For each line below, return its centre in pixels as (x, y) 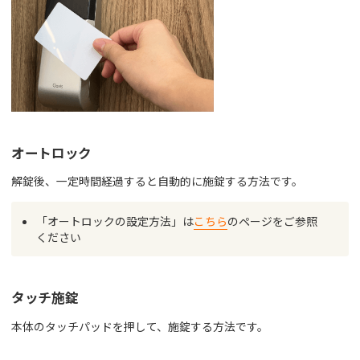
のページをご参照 (273, 221)
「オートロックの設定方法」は (115, 221)
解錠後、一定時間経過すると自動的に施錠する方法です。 (157, 181)
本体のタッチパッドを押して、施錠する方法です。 (139, 326)
